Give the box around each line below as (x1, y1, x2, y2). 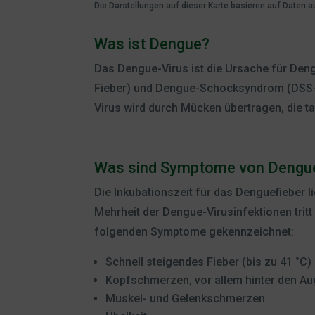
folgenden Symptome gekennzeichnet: (94, 224, 295, 238)
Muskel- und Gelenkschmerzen (105, 291, 266, 305)
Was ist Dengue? (94, 34, 210, 53)
